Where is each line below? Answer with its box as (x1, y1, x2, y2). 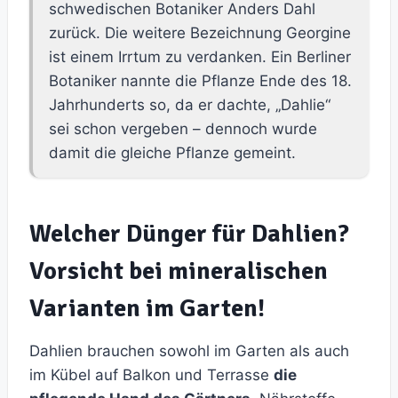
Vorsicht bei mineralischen (29, 256, 328, 287)
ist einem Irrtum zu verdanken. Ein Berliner (49, 48, 351, 67)
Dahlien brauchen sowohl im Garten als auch (29, 342, 349, 361)
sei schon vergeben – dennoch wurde (49, 120, 317, 139)
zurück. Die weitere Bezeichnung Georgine (49, 24, 351, 43)
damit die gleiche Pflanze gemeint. (49, 144, 296, 163)
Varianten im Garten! (29, 293, 265, 324)
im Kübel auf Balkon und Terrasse (29, 366, 274, 385)
